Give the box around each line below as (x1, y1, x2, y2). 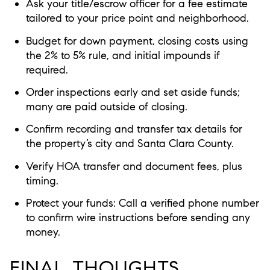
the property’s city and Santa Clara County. (25, 137, 234, 151)
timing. (25, 174, 58, 187)
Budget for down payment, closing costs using (25, 34, 248, 48)
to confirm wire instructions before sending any (25, 210, 250, 224)
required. (25, 63, 68, 77)
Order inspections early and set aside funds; (25, 85, 240, 99)
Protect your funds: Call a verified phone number (25, 196, 259, 210)
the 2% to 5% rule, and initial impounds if (25, 48, 220, 62)
